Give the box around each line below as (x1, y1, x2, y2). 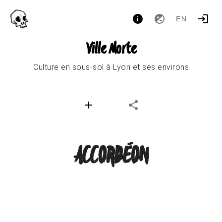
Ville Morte (86, 40, 136, 59)
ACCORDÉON (74, 142, 148, 171)
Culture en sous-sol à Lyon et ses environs (33, 62, 189, 72)
